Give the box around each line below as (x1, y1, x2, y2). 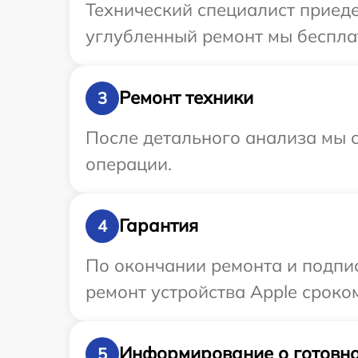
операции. (86, 152, 172, 175)
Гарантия (119, 214, 198, 237)
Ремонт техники (119, 86, 253, 109)
